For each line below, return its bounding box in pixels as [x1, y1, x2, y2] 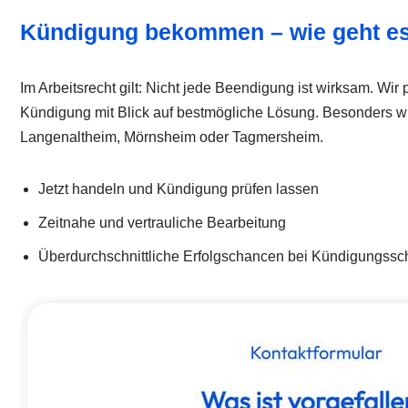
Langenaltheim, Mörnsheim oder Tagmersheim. [20, 129, 323, 146]
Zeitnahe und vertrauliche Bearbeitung [38, 215, 286, 231]
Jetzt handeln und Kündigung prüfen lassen [38, 181, 319, 198]
